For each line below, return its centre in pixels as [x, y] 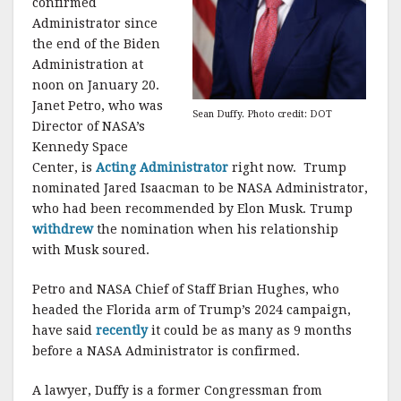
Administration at [88, 64]
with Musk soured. [91, 250]
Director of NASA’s [89, 126]
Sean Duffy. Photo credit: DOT [262, 114]
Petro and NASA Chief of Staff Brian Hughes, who [186, 289]
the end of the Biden [96, 44]
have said [64, 330]
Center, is [64, 167]
